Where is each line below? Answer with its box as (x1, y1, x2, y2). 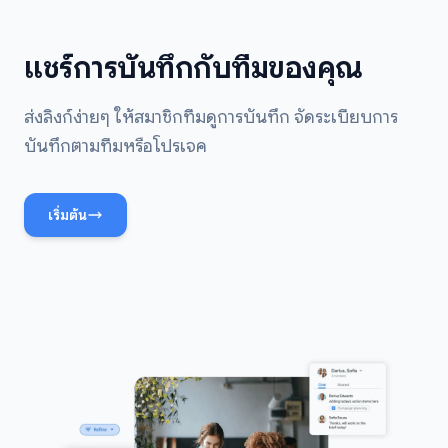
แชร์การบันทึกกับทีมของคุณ (24, 48, 363, 87)
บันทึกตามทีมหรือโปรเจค (24, 134, 207, 157)
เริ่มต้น (48, 205, 87, 224)
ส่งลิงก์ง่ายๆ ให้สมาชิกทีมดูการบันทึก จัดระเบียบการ (24, 105, 398, 128)
